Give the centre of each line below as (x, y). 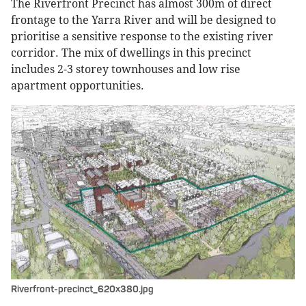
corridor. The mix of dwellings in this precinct (131, 53)
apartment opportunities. (78, 85)
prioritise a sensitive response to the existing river (142, 36)
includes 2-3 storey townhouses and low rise (126, 69)
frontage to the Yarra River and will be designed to (143, 20)
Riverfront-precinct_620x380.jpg (82, 289)
